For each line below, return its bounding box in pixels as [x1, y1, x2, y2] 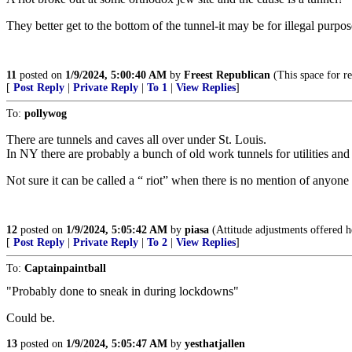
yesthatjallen [185, 338, 245, 350]
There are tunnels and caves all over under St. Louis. [6, 133, 266, 146]
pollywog [24, 108, 67, 119]
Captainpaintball [24, 262, 106, 274]
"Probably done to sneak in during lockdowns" [6, 284, 239, 298]
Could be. [6, 311, 55, 324]
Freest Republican [184, 69, 270, 81]
